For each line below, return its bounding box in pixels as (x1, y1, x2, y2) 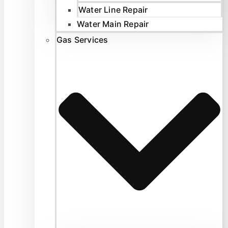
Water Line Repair (78, 4, 148, 15)
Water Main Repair (77, 18, 149, 29)
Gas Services (56, 34, 108, 45)
